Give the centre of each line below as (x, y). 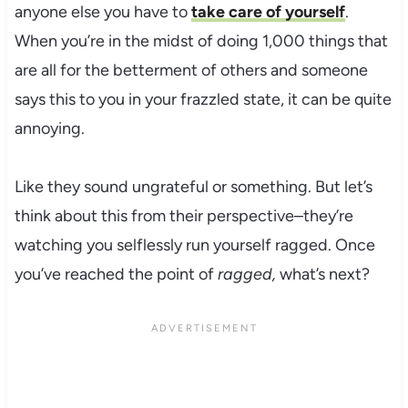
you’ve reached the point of (116, 274)
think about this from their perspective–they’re (184, 215)
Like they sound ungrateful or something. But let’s (193, 186)
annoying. (49, 128)
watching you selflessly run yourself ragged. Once (194, 245)
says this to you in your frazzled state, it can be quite (203, 99)
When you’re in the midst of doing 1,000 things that (201, 41)
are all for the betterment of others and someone (191, 70)
